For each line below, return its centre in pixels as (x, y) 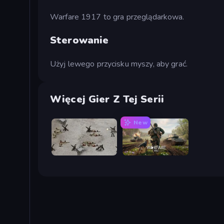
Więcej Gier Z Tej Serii (107, 99)
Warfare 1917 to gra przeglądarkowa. (117, 17)
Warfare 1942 (146, 152)
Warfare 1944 (75, 152)
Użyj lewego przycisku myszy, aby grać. (119, 64)
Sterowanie (79, 40)
